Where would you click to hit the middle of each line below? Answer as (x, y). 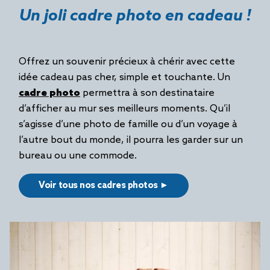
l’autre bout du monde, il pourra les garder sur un (131, 140)
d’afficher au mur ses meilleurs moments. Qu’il (124, 109)
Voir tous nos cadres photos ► (104, 186)
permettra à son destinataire (147, 93)
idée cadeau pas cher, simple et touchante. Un (124, 77)
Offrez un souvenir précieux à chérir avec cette (127, 62)
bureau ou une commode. (79, 156)
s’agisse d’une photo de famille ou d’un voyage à (128, 124)
